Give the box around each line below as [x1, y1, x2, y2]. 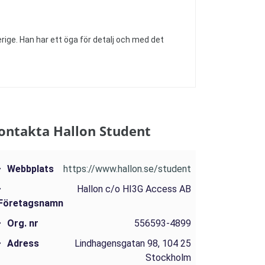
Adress [7, 238, 39, 250]
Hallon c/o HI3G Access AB [77, 183, 191, 195]
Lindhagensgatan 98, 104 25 [75, 238, 191, 250]
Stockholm [146, 252, 191, 264]
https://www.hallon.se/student [63, 163, 191, 175]
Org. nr [7, 218, 38, 230]
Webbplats [7, 163, 54, 175]
